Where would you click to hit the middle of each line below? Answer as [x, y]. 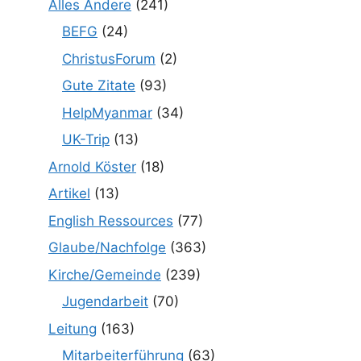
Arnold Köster [92, 166]
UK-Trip [86, 139]
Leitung [73, 328]
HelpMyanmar [107, 112]
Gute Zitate [99, 85]
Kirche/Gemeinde [105, 274]
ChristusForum [109, 58]
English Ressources [111, 220]
